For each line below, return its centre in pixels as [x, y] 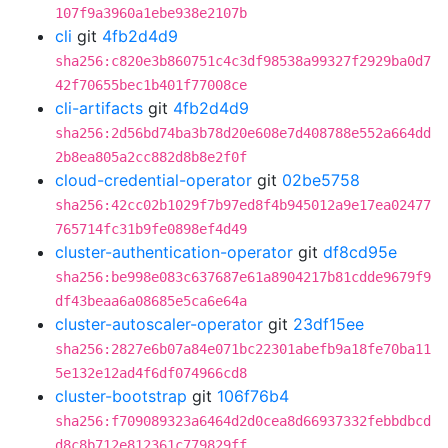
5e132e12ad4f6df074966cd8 [151, 373]
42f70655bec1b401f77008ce [151, 85]
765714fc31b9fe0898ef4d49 [151, 229]
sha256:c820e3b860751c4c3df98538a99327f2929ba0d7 [243, 61]
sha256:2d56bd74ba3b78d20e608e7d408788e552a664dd [243, 133]
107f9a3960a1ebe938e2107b [151, 13]
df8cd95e [360, 252]
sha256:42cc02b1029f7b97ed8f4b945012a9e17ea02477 [243, 205]
